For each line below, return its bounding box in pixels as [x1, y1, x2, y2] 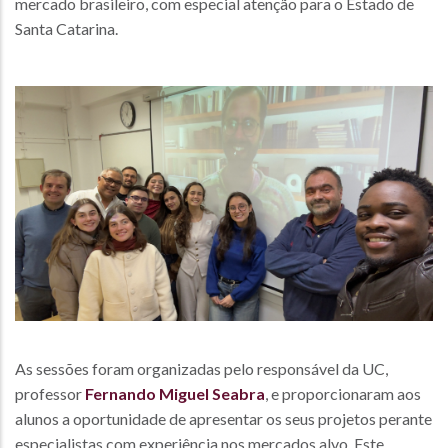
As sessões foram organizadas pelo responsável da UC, [15, 359, 388, 379]
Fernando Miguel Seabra [85, 384, 265, 404]
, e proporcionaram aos [265, 384, 421, 404]
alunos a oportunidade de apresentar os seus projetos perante [15, 409, 432, 429]
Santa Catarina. [15, 19, 118, 38]
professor [15, 384, 85, 404]
